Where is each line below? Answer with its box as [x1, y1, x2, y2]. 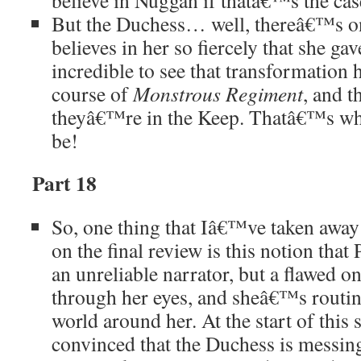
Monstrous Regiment [133, 80, 303, 107]
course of [52, 80, 133, 107]
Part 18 [32, 168, 97, 198]
